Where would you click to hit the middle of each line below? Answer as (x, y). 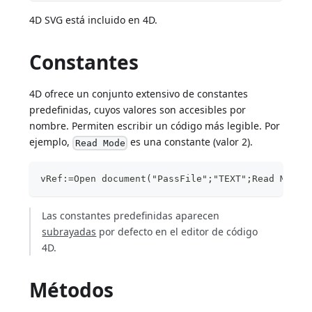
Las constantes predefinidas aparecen (131, 215)
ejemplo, (51, 142)
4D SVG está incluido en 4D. (94, 20)
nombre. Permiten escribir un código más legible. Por (155, 126)
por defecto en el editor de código (177, 231)
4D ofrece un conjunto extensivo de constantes (139, 94)
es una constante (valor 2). (190, 142)
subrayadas (69, 231)
